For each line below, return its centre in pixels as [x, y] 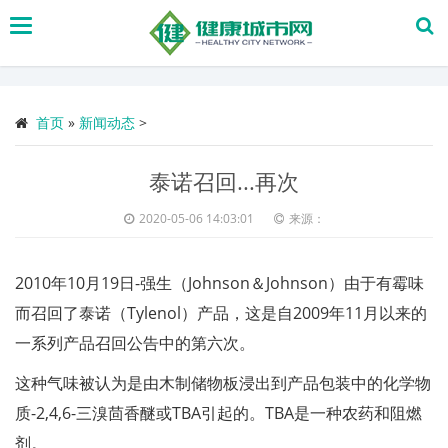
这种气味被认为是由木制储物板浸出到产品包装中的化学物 [223, 383]
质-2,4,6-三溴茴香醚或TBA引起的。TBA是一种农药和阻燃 [218, 413]
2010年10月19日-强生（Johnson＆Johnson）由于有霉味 [219, 283]
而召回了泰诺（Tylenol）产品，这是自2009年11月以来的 [221, 313]
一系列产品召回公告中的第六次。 [135, 343]
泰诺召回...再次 [224, 181]
